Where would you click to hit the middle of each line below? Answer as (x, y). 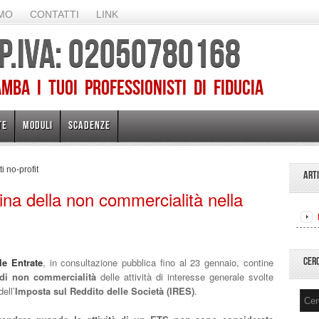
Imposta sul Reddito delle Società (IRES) (105, 291)
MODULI (38, 125)
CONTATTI (54, 14)
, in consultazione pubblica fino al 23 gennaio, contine (158, 262)
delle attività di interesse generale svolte (185, 277)
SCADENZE (89, 125)
